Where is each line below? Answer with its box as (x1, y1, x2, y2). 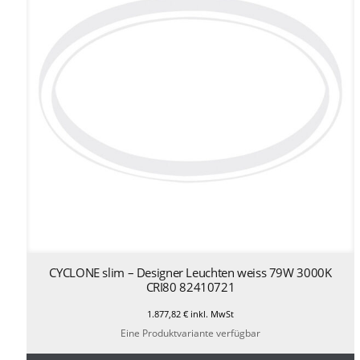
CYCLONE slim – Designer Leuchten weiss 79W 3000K (49, 264, 332, 280)
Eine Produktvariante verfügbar (120, 326, 260, 341)
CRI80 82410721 (145, 278, 235, 295)
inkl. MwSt (187, 307, 234, 320)
